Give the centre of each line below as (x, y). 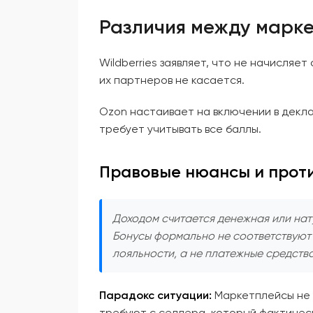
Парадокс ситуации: (155, 295)
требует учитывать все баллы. (180, 129)
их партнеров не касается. (172, 80)
